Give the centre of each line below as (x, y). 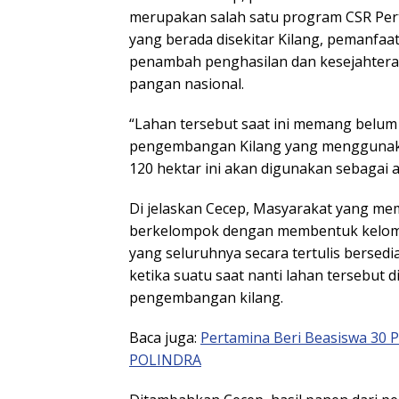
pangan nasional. (187, 84)
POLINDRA (165, 360)
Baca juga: (165, 338)
